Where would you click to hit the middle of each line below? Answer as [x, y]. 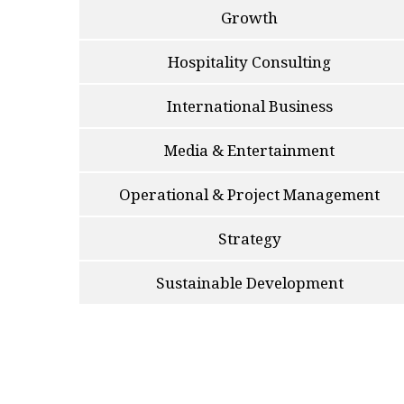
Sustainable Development [249, 282]
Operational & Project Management [250, 194]
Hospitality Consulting [250, 61]
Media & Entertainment [250, 150]
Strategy [249, 238]
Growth [250, 17]
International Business [249, 106]
